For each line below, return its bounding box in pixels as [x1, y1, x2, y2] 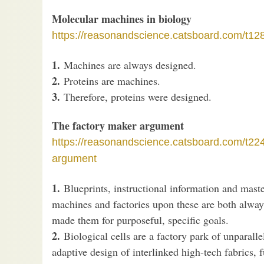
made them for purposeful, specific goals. [52, 212, 235, 227]
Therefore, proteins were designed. [60, 89, 212, 104]
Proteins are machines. [60, 73, 160, 88]
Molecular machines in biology [52, 11, 192, 27]
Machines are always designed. [60, 57, 196, 72]
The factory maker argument [52, 118, 184, 134]
